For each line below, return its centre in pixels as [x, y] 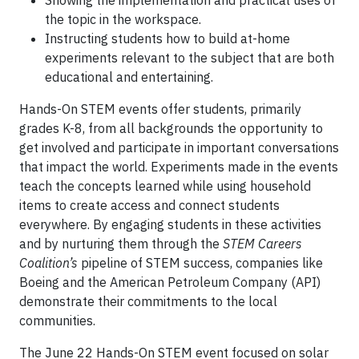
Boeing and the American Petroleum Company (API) [170, 282]
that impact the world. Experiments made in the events [179, 167]
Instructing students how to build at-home [167, 38]
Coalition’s [48, 263]
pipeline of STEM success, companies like [200, 263]
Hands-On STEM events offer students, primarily [160, 109]
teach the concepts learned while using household [165, 186]
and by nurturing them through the [121, 244]
